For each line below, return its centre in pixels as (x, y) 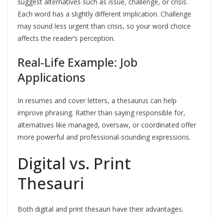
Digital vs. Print (74, 163)
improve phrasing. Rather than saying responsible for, (101, 113)
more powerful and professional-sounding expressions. (104, 137)
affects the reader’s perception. (66, 38)
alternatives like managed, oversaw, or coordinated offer (107, 125)
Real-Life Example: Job (78, 62)
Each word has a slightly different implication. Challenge (104, 14)
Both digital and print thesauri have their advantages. (100, 209)
